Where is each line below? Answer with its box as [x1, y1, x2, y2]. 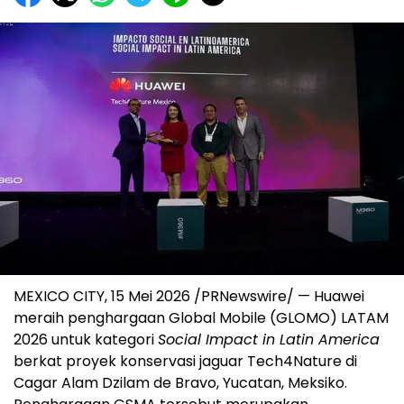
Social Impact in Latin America [158, 329, 380, 351]
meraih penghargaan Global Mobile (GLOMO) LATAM [14, 308, 389, 329]
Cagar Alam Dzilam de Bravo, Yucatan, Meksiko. [14, 372, 347, 394]
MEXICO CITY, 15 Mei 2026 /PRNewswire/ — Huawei [14, 286, 364, 308]
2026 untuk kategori [14, 329, 158, 351]
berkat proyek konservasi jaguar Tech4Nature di [14, 351, 357, 372]
